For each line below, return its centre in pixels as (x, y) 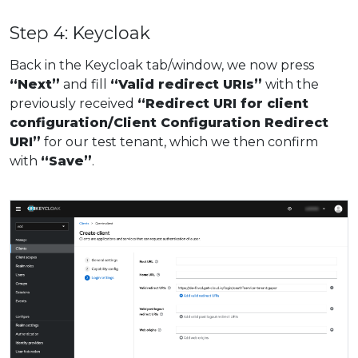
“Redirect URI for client (223, 104)
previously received (74, 104)
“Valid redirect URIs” (186, 85)
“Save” (66, 161)
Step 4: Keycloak (80, 33)
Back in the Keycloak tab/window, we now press (162, 66)
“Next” (35, 85)
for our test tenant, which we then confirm (179, 142)
